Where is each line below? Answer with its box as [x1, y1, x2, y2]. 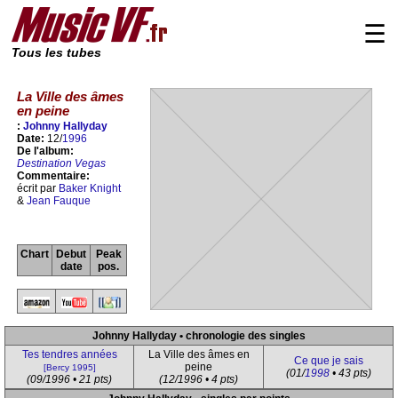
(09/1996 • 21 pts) [27, 373, 112, 386]
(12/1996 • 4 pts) [159, 373, 238, 386]
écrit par [17, 182, 59, 195]
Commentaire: [17, 170, 90, 183]
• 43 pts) [329, 367, 371, 379]
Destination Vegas [17, 157, 106, 171]
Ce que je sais [293, 354, 363, 367]
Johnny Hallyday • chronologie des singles [92, 330, 306, 342]
